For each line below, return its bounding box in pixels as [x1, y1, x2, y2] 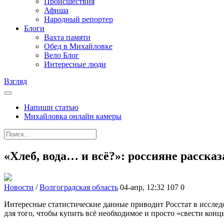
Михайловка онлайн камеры [24, 112, 121, 120]
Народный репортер [44, 15, 113, 23]
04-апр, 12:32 [120, 182, 164, 191]
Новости [4, 182, 33, 191]
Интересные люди [44, 60, 106, 68]
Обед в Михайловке [44, 42, 112, 50]
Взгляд [4, 77, 27, 85]
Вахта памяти [44, 33, 90, 41]
